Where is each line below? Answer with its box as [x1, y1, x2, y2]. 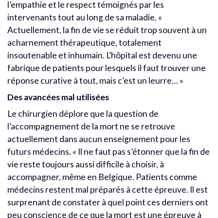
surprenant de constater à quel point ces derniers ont [7, 197, 208, 208]
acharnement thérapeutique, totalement [7, 37, 162, 48]
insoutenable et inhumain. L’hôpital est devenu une [7, 50, 197, 61]
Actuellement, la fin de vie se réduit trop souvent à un [7, 25, 207, 36]
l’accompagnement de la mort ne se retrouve [7, 121, 175, 132]
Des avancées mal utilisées [7, 92, 109, 103]
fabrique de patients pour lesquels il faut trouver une [7, 63, 206, 73]
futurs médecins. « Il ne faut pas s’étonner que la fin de [7, 146, 210, 157]
